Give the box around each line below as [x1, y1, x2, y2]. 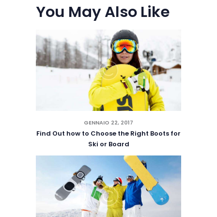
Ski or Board [88, 139, 129, 149]
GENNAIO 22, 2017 [84, 118, 133, 126]
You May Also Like [36, 1, 170, 22]
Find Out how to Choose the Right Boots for [36, 129, 181, 139]
